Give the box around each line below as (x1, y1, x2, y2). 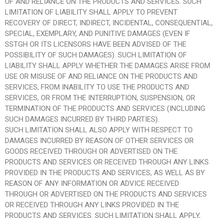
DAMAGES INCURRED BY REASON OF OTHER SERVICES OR (5, 136, 194, 145)
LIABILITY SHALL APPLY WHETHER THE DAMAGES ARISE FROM (5, 61, 210, 70)
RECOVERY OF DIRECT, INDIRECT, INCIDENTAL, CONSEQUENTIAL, (5, 18, 213, 27)
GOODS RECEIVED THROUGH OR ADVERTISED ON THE (5, 146, 178, 156)
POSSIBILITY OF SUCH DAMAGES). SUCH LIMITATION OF (5, 50, 187, 59)
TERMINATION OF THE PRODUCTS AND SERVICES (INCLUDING (5, 104, 205, 113)
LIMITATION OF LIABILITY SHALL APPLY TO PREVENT (5, 7, 178, 17)
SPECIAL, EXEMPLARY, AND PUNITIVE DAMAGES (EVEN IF (5, 29, 190, 38)
